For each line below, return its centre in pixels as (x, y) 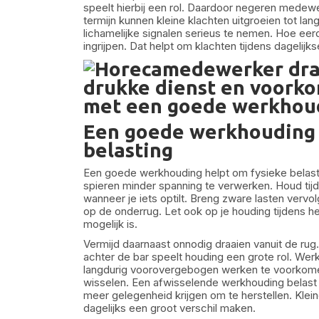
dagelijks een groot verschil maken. (169, 308)
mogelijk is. (110, 224)
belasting (128, 150)
